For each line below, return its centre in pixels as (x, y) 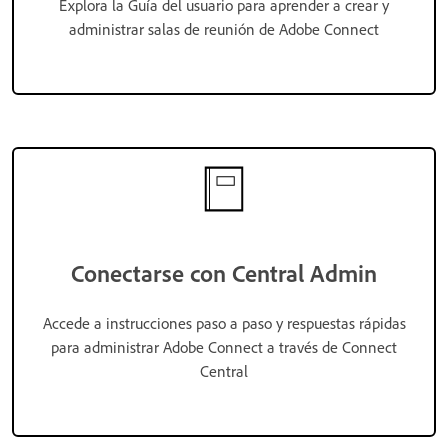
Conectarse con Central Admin (224, 272)
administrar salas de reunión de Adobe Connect (224, 28)
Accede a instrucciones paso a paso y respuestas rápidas (224, 322)
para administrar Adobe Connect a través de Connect (224, 346)
